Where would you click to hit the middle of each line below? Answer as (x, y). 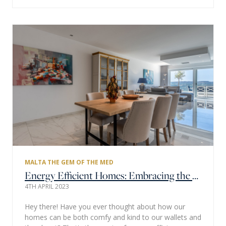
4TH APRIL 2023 (47, 186)
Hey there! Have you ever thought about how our (105, 206)
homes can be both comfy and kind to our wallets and (113, 217)
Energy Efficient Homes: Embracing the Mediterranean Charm (195, 175)
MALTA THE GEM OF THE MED (69, 162)
